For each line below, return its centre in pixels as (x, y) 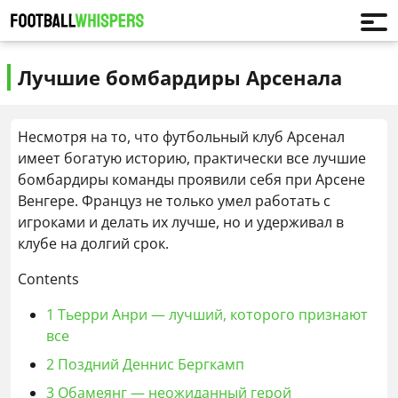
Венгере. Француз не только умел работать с (174, 201)
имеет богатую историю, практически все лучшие (192, 158)
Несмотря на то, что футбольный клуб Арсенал (181, 137)
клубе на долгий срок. (93, 243)
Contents (48, 279)
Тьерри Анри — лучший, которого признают (211, 314)
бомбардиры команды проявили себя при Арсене (191, 179)
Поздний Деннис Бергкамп (149, 364)
